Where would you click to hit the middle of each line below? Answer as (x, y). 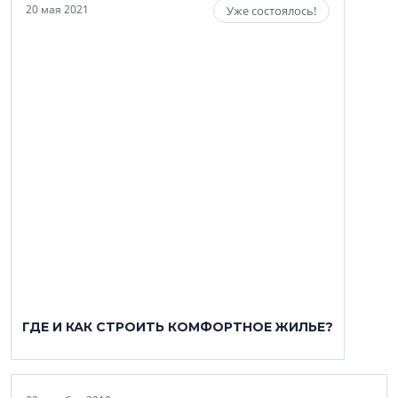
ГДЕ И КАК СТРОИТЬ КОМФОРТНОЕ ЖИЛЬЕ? (178, 327)
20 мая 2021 (57, 9)
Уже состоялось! (271, 11)
